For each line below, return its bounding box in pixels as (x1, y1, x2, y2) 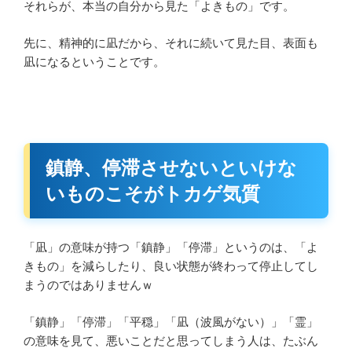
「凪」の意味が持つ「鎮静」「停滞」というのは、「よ (24, 240, 318, 255)
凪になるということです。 (24, 54, 165, 68)
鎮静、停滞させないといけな (46, 157, 297, 179)
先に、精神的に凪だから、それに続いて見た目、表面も (24, 35, 318, 49)
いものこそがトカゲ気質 (46, 183, 260, 205)
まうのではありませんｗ (24, 278, 153, 292)
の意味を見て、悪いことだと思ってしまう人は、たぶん (24, 333, 318, 347)
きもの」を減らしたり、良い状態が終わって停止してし (24, 259, 318, 273)
